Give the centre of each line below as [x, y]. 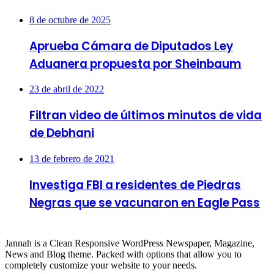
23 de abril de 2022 [67, 89]
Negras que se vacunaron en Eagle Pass [145, 202]
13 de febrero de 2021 [72, 158]
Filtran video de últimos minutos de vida [146, 116]
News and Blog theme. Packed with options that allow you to [123, 254]
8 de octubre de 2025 [70, 20]
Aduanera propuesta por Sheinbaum [135, 64]
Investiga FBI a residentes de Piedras [135, 185]
